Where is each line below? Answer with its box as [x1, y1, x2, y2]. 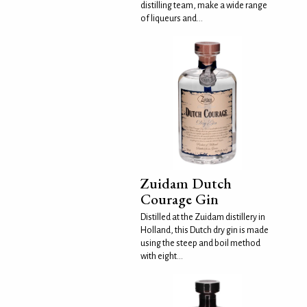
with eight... [140, 251, 184, 261]
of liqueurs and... [140, 14, 204, 24]
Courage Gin [140, 189, 219, 208]
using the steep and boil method [140, 238, 261, 248]
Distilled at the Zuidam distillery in [140, 212, 266, 222]
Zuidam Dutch [140, 173, 232, 193]
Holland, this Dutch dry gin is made [140, 225, 269, 235]
